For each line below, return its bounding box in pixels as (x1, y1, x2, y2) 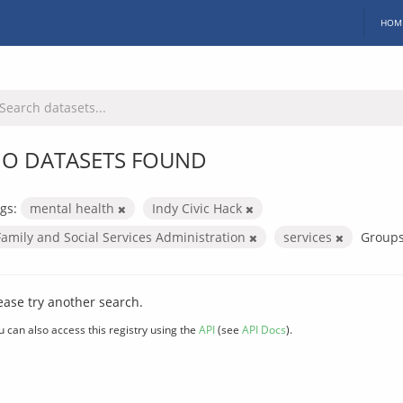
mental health (30, 199, 118, 217)
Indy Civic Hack (152, 199, 246, 217)
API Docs (242, 321, 286, 336)
